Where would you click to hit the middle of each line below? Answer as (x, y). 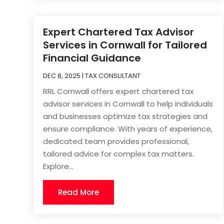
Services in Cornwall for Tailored (125, 45)
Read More (79, 192)
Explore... (58, 166)
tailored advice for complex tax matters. (119, 154)
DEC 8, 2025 (62, 76)
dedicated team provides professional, (116, 141)
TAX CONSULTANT (113, 76)
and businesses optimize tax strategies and (125, 116)
